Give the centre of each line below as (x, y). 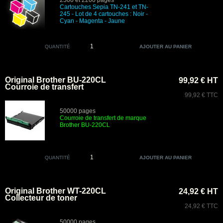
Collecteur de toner (41, 198)
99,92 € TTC (201, 95)
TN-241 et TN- (128, 7)
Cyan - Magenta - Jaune (92, 21)
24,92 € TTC (201, 206)
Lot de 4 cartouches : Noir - (111, 14)
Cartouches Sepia (84, 7)
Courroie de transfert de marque (103, 118)
